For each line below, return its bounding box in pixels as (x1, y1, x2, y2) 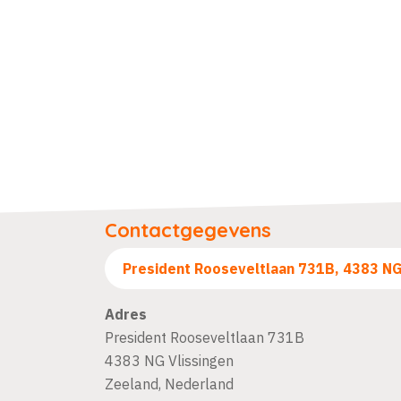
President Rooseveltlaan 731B (105, 328, 304, 346)
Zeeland (105, 375, 158, 393)
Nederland (165, 375, 234, 393)
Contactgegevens (105, 218, 271, 243)
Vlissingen (168, 352, 234, 370)
